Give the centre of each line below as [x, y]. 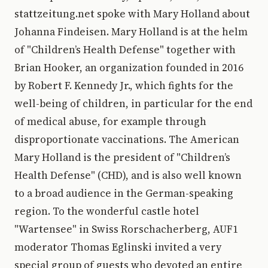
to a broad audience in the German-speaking [124, 193]
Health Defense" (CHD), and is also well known [128, 175]
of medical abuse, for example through [110, 121]
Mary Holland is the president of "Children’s [122, 157]
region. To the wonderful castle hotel [107, 211]
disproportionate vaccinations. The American [127, 139]
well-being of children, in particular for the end [133, 103]
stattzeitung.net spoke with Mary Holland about [132, 14]
